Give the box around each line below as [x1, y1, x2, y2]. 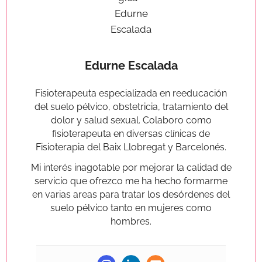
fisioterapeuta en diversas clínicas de [52, 127, 210, 139]
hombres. [111, 215, 151, 227]
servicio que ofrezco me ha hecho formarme [35, 175, 227, 187]
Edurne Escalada [84, 58, 178, 73]
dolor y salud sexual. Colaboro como [50, 114, 212, 126]
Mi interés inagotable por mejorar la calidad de [30, 161, 232, 173]
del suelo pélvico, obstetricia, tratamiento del [34, 101, 228, 112]
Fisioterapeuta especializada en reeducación [35, 87, 227, 99]
